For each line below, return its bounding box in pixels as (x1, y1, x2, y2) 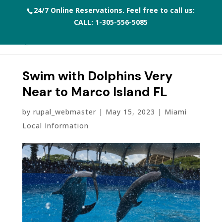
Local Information (22, 121, 89, 130)
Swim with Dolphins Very (22, 68, 172, 84)
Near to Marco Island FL (22, 84, 167, 100)
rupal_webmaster (33, 107, 96, 116)
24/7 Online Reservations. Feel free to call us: (34, 5, 195, 15)
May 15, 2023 (105, 107, 155, 116)
